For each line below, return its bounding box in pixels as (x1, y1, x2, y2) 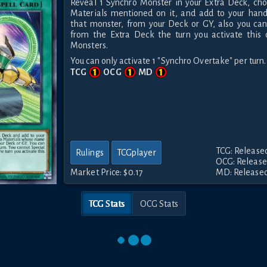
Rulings (76, 148, 104, 158)
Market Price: (70, 167, 124, 178)
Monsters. (70, 41, 108, 51)
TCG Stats (88, 198, 125, 209)
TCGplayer (116, 148, 156, 158)
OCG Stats (139, 198, 179, 209)
